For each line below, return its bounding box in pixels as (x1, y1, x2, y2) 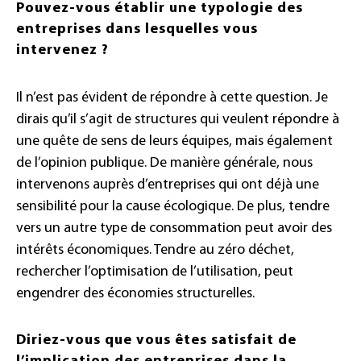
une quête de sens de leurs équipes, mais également (16, 134, 333, 150)
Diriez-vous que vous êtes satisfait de (16, 333, 297, 349)
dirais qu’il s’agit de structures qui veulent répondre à (16, 112, 339, 128)
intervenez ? (16, 43, 109, 59)
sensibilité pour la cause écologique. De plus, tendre (16, 199, 330, 215)
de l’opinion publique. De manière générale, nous (16, 156, 313, 172)
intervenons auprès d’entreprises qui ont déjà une (16, 177, 319, 193)
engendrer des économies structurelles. (16, 286, 255, 302)
